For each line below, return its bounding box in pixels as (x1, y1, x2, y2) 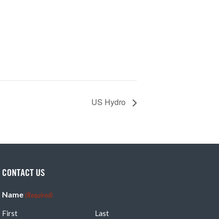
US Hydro (91, 96, 128, 108)
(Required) (25, 191, 53, 199)
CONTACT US (2, 166, 45, 179)
